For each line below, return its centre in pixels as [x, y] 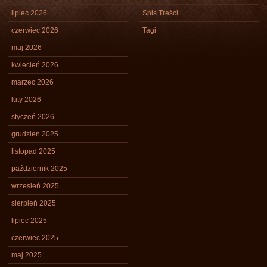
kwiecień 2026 [35, 65]
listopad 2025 [33, 151]
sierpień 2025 [34, 203]
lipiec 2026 [29, 13]
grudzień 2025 [35, 134]
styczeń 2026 [33, 117]
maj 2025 [27, 255]
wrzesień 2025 [35, 186]
